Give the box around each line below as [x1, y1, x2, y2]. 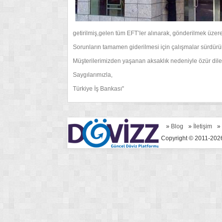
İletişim [193, 123, 212, 130]
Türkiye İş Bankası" [73, 85, 124, 92]
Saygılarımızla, [73, 71, 112, 78]
